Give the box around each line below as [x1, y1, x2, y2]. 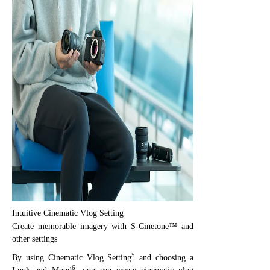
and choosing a [135, 253, 194, 262]
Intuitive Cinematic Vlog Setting [12, 208, 124, 218]
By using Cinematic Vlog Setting [12, 253, 132, 262]
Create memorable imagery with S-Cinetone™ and [12, 221, 193, 231]
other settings [12, 234, 57, 243]
